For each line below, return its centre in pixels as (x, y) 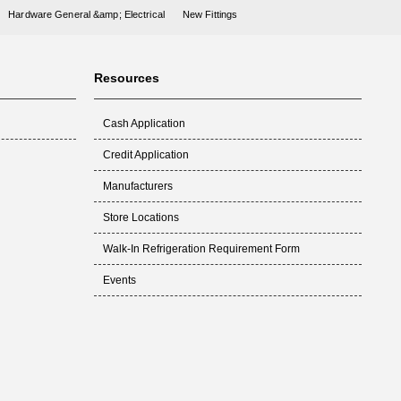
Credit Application (146, 155)
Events (120, 281)
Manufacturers (138, 187)
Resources (127, 77)
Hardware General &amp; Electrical (86, 15)
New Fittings (210, 15)
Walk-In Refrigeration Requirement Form (202, 249)
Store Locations (141, 218)
